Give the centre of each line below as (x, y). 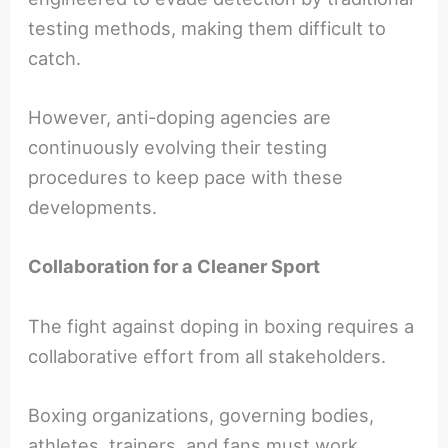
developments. (93, 207)
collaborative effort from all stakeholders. (207, 355)
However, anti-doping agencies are (180, 117)
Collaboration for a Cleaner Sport (174, 266)
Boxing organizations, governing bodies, (201, 414)
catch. (55, 58)
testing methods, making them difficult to (207, 28)
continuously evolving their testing (178, 147)
